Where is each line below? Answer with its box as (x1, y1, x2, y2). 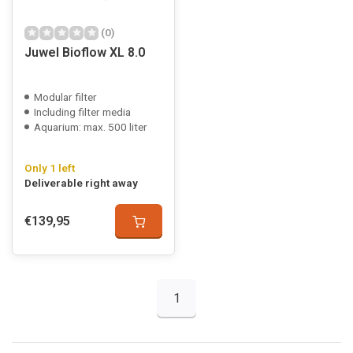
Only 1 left (24, 162, 75, 174)
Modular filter (34, 91, 97, 103)
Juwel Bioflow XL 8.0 (24, 45, 145, 60)
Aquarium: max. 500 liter (34, 121, 147, 133)
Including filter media (34, 106, 131, 118)
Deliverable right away (24, 176, 138, 189)
